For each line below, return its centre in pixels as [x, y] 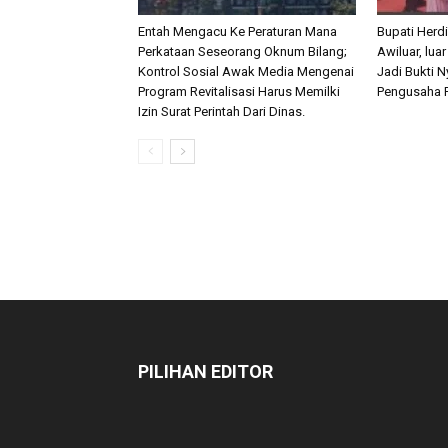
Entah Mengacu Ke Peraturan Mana [237, 31]
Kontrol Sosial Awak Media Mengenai [246, 71]
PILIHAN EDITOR [205, 371]
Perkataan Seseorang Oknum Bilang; [242, 51]
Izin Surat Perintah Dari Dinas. [221, 111]
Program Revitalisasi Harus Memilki [239, 91]
